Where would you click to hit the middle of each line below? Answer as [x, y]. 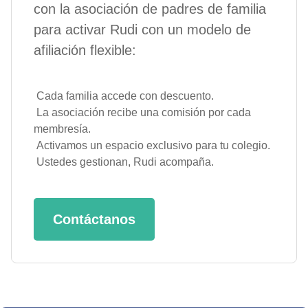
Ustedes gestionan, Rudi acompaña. [124, 162]
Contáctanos [94, 219]
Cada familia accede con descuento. [124, 96]
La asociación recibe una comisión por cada [142, 112]
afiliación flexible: [85, 50]
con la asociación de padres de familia [150, 9]
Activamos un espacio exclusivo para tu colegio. [152, 145]
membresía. [62, 129]
